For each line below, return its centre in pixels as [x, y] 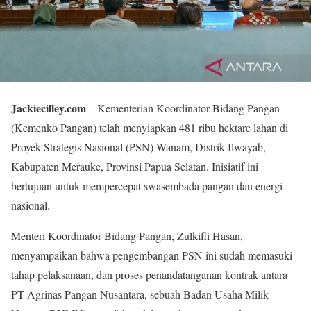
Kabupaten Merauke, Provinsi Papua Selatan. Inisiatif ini [135, 167]
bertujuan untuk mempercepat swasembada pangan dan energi [147, 186]
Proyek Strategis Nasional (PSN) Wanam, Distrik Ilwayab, [138, 147]
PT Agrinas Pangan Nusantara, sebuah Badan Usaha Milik [140, 294]
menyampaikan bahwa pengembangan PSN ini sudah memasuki [152, 255]
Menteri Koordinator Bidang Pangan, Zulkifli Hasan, [127, 236]
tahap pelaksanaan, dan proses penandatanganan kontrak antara [149, 275]
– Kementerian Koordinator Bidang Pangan [183, 108]
